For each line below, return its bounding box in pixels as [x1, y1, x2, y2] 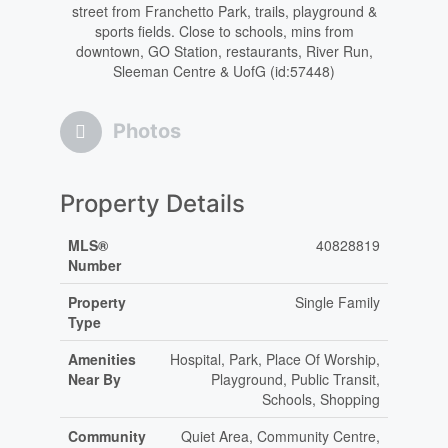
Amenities [67, 349, 136, 370]
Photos [112, 119, 181, 144]
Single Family [294, 292, 380, 313]
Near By [67, 369, 121, 390]
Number [67, 255, 121, 276]
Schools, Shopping [261, 389, 380, 410]
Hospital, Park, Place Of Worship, [169, 349, 380, 370]
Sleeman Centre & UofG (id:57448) [113, 61, 335, 82]
